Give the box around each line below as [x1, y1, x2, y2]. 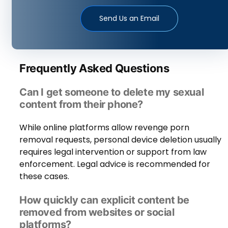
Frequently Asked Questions [19, 61, 169, 75]
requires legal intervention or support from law [19, 146, 207, 158]
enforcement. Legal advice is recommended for [19, 158, 210, 170]
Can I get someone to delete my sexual [19, 85, 204, 98]
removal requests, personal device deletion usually [19, 133, 221, 146]
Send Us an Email [99, 13, 159, 23]
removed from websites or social [19, 206, 175, 218]
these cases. [19, 170, 69, 182]
